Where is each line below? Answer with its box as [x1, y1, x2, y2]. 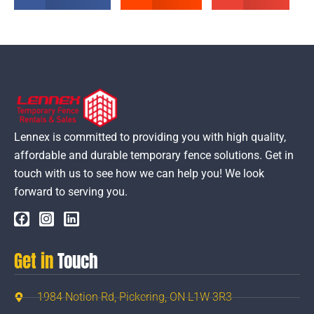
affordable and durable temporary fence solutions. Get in [14, 149, 294, 163]
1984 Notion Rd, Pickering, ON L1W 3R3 [36, 290, 232, 304]
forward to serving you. [14, 185, 128, 199]
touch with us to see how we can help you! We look [14, 167, 264, 181]
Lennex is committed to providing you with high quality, [14, 130, 286, 144]
